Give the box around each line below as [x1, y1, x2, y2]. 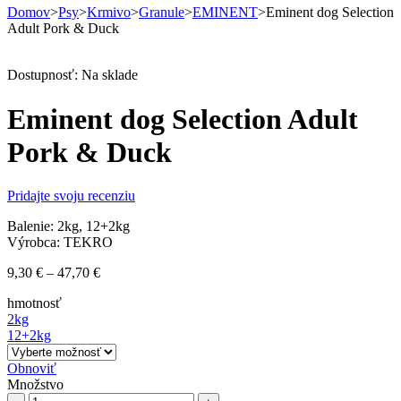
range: [99, 280, 134, 296]
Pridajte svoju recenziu [7, 188, 135, 204]
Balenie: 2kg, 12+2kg [7, 218, 130, 235]
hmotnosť [7, 295, 62, 311]
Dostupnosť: [7, 67, 78, 83]
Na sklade [81, 67, 138, 83]
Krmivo [87, 4, 131, 21]
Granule [139, 4, 184, 21]
